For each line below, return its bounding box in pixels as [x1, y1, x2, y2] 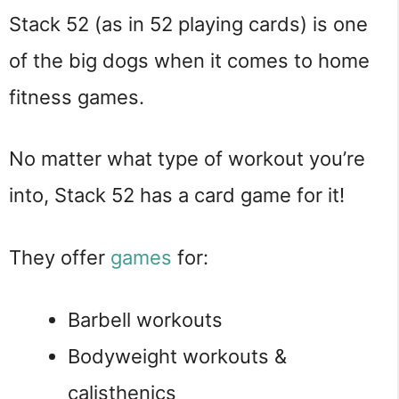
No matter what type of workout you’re [9, 147, 365, 171]
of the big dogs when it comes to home [9, 48, 370, 72]
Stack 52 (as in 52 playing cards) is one [9, 12, 368, 36]
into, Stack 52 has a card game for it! [9, 183, 345, 208]
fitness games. [9, 85, 144, 109]
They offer [9, 246, 110, 270]
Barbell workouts [68, 307, 223, 331]
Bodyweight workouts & [68, 344, 287, 368]
